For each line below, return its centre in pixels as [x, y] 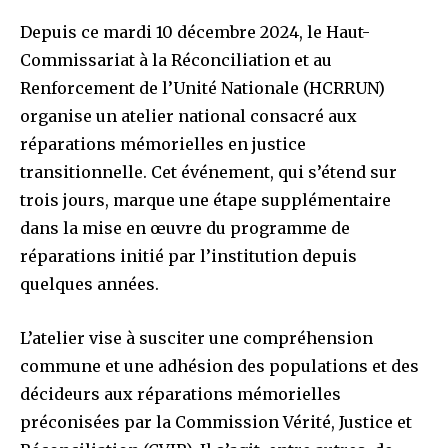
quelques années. [89, 284]
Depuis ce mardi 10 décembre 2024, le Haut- [195, 32]
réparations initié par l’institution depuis [188, 256]
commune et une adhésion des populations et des [219, 366]
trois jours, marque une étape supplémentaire [205, 200]
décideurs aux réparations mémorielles [180, 394]
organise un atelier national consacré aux [188, 116]
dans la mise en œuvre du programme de [185, 228]
